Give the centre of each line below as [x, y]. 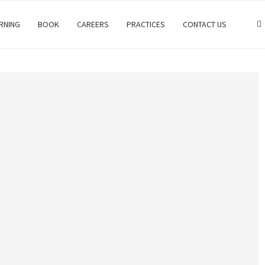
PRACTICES [146, 24]
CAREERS [93, 24]
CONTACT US [205, 24]
